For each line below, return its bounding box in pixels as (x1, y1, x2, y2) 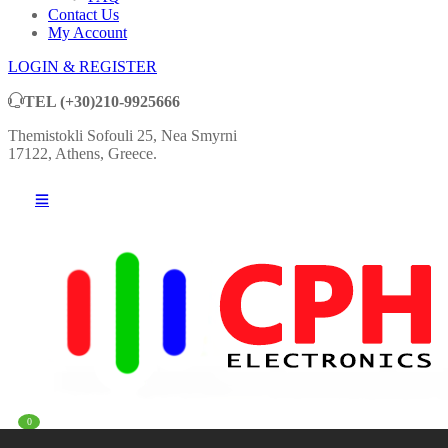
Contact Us (48, 6, 119, 24)
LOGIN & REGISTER (8, 58, 157, 76)
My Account (48, 24, 127, 42)
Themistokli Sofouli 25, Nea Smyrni (8, 127, 237, 145)
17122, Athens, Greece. (8, 145, 157, 163)
